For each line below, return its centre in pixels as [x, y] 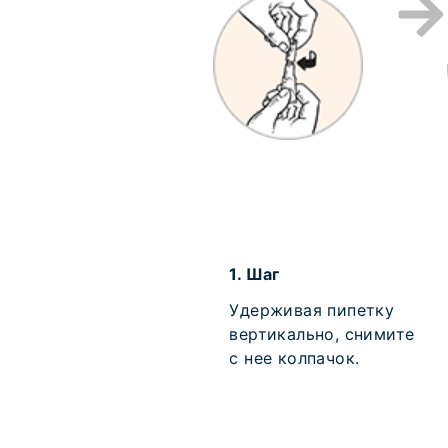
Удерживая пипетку [312, 310]
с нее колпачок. [294, 358]
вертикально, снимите [322, 334]
